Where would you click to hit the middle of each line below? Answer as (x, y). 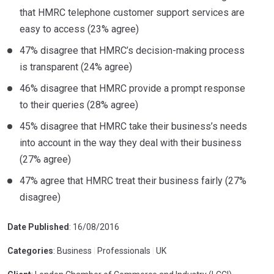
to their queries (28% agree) (79, 105)
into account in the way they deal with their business (131, 143)
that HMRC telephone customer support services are (132, 13)
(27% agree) (45, 159)
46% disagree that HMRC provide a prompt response (132, 88)
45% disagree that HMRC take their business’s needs (133, 126)
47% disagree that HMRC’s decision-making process (132, 50)
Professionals (123, 251)
